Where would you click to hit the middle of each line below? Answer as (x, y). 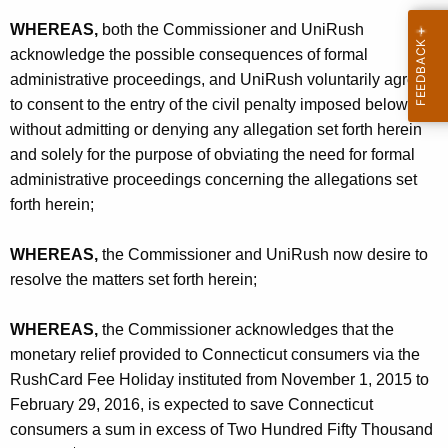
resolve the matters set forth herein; (133, 280)
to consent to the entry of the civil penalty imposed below (209, 105)
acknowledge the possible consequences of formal (189, 55)
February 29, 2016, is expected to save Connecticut (191, 405)
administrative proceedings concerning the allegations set (213, 180)
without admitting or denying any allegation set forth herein (216, 130)
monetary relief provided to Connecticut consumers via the (215, 355)
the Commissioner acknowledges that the (246, 330)
